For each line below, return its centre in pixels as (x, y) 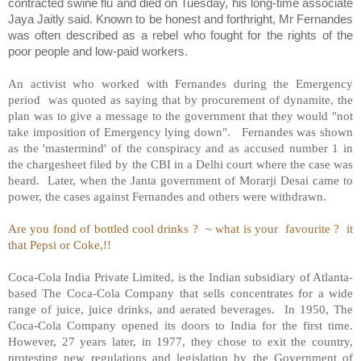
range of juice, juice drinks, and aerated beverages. (142, 309)
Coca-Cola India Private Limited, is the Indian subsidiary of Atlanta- (180, 276)
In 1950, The (319, 309)
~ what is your (243, 228)
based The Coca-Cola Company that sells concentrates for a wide (180, 293)
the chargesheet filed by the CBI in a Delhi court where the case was (180, 164)
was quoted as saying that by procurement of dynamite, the (201, 99)
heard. (24, 180)
